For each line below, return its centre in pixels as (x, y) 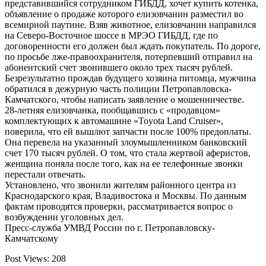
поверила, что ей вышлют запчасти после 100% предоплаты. (128, 131)
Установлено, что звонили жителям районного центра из (120, 185)
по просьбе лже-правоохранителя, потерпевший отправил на (129, 56)
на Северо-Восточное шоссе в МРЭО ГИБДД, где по (111, 35)
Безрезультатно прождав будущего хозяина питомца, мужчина (130, 78)
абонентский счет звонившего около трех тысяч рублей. (119, 67)
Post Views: (28, 258)
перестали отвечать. (45, 174)
